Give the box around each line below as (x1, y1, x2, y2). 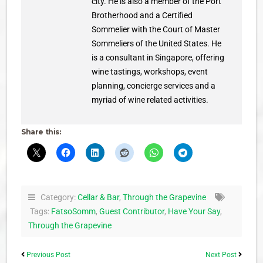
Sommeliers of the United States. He (92, 39, 221, 48)
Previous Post (26, 250, 70, 259)
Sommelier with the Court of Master (92, 25, 220, 34)
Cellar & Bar (77, 192, 119, 202)
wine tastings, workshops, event (92, 67, 208, 76)
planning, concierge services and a (92, 81, 215, 90)
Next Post (205, 250, 237, 259)
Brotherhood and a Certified (92, 11, 193, 20)
